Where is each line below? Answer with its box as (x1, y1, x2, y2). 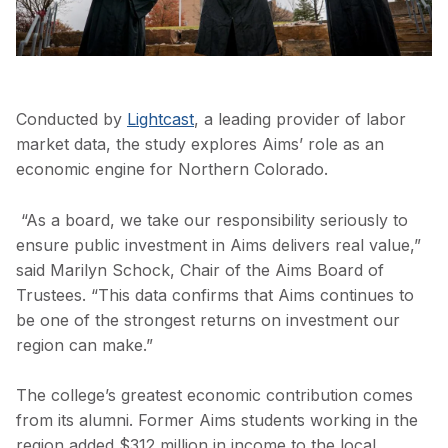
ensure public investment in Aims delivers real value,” (16, 234, 421, 255)
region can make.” (16, 334, 153, 355)
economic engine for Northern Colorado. (16, 159, 328, 180)
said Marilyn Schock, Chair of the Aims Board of (16, 259, 384, 280)
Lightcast (127, 109, 194, 130)
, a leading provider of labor (194, 109, 406, 130)
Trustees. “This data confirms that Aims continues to (16, 284, 414, 305)
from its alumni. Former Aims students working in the (16, 410, 418, 431)
